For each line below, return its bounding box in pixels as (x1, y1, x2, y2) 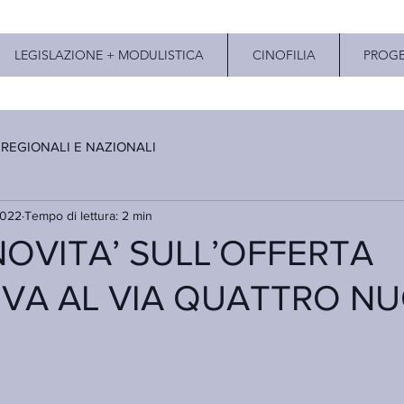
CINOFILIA (252, 47, 316, 63)
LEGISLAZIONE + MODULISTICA (14, 47, 204, 63)
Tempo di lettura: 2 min (24, 207, 152, 223)
